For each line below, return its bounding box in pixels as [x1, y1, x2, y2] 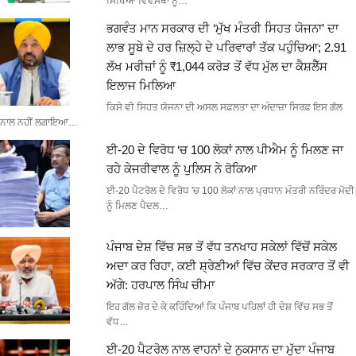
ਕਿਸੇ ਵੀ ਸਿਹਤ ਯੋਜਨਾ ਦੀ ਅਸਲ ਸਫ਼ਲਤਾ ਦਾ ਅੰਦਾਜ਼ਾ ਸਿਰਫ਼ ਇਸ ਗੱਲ [106, 101, 342, 113]
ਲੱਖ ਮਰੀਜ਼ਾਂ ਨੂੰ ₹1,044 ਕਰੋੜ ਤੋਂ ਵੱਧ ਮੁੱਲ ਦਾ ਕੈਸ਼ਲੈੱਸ [106, 59, 327, 73]
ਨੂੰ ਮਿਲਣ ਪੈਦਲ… [106, 199, 168, 211]
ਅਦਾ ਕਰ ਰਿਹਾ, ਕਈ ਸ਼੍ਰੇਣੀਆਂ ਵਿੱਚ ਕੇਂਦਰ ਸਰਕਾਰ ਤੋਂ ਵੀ [106, 258, 350, 273]
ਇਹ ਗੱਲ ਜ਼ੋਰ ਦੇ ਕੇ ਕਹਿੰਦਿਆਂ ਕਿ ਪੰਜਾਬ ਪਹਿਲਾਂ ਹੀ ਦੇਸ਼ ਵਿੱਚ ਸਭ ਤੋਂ [106, 300, 333, 312]
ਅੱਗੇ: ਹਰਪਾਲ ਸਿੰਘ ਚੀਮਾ [106, 277, 215, 292]
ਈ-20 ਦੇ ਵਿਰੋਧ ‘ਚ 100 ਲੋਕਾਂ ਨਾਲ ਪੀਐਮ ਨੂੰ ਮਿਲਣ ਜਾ [106, 142, 343, 157]
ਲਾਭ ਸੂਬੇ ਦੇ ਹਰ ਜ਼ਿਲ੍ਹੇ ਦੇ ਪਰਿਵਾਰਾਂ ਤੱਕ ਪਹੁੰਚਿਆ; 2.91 [106, 40, 346, 54]
